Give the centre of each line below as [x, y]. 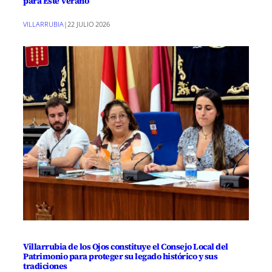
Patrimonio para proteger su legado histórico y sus [120, 257]
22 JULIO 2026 [89, 24]
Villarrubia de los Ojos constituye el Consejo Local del [126, 247]
